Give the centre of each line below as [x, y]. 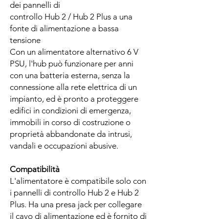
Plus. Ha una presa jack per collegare [76, 204]
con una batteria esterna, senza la [70, 75]
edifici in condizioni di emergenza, [70, 110]
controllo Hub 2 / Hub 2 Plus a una [71, 17]
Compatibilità [35, 169]
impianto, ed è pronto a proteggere [74, 99]
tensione [25, 40]
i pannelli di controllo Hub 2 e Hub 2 [74, 193]
